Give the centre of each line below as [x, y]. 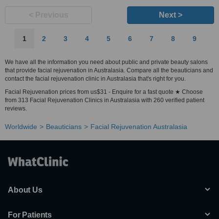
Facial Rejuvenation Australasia [139, 127]
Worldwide [21, 127]
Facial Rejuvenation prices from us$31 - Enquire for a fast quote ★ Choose [104, 92]
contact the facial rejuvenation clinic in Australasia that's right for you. [95, 79]
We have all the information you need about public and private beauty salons [106, 62]
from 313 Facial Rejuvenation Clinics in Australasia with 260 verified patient [105, 100]
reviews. [16, 109]
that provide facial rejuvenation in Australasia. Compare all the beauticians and [109, 70]
